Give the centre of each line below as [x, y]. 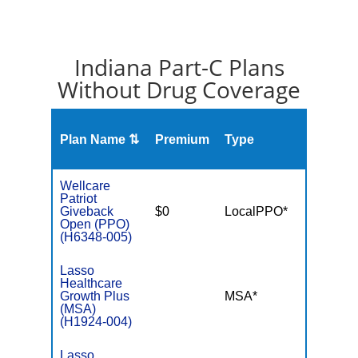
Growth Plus [95, 296]
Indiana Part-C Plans [179, 67]
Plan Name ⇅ [100, 139]
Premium [183, 139]
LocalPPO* [257, 211]
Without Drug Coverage [179, 89]
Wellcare [86, 186]
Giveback [87, 211]
